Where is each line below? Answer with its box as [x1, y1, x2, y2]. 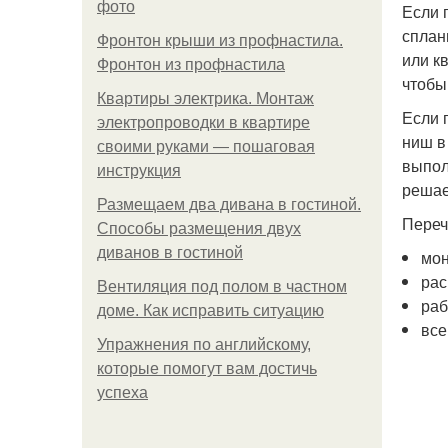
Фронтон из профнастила [97, 56, 285, 73]
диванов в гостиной [97, 244, 243, 261]
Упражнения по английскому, [97, 336, 311, 353]
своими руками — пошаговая [97, 138, 315, 155]
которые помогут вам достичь [97, 360, 317, 377]
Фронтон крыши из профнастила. [97, 32, 343, 49]
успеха [97, 384, 148, 401]
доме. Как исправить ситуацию [97, 302, 324, 319]
